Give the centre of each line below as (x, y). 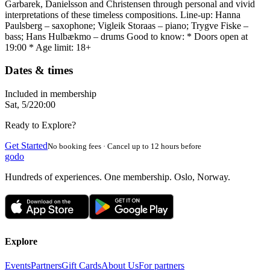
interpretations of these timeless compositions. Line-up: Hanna (123, 14)
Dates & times (39, 71)
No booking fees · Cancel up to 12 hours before (124, 146)
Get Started (26, 146)
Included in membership (51, 94)
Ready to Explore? (40, 125)
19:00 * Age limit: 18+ (48, 47)
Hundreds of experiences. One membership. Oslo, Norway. (118, 177)
